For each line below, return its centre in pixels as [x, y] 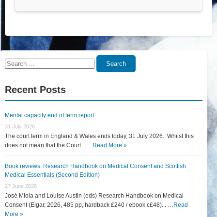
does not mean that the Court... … [49, 145]
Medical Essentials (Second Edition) [52, 175]
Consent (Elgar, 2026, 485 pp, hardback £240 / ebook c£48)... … [89, 205]
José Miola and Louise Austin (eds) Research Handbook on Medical [94, 195]
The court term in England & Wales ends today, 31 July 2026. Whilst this [99, 136]
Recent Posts [35, 89]
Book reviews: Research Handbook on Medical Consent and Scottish [95, 166]
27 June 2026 [21, 186]
